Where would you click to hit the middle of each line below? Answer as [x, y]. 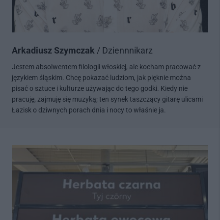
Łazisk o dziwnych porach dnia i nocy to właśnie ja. [89, 110]
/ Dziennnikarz [124, 51]
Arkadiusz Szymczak [54, 51]
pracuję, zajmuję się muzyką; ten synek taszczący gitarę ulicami [107, 99]
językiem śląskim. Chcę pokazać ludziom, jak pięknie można [101, 78]
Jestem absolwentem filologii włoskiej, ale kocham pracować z [106, 67]
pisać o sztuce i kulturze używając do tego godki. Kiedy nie [99, 89]
